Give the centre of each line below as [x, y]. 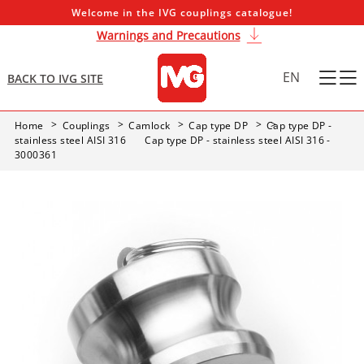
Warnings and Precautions [168, 35]
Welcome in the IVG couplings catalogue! [182, 13]
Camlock [149, 126]
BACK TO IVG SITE [55, 78]
